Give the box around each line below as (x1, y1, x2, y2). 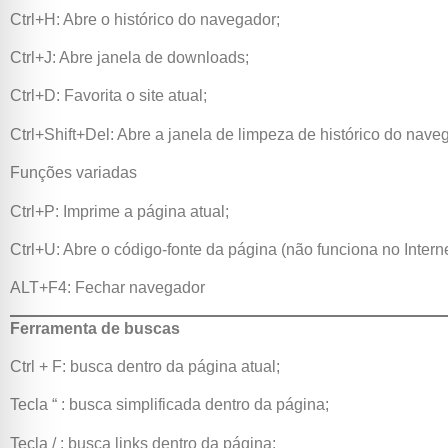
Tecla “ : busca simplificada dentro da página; (10, 396, 329, 414)
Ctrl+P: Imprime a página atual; (10, 202, 229, 220)
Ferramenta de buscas (10, 319, 180, 337)
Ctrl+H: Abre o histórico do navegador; (10, 10, 280, 28)
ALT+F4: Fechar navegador (10, 279, 205, 297)
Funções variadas (10, 164, 137, 182)
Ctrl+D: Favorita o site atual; (10, 87, 207, 105)
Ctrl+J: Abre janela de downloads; (10, 48, 249, 66)
